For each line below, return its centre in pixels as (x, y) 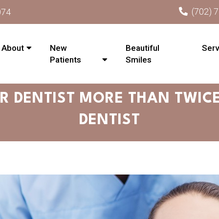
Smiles (139, 60)
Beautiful (143, 48)
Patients (66, 60)
